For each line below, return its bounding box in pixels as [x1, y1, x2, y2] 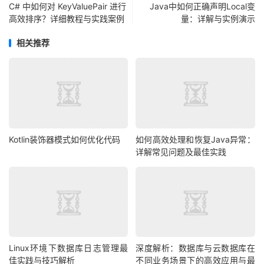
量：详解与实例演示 [181, 14, 255, 24]
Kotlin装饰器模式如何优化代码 [9, 134, 120, 144]
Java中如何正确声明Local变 [150, 1, 255, 12]
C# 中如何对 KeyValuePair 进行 [9, 1, 126, 12]
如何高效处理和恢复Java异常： [136, 134, 255, 144]
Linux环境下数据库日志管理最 [9, 243, 128, 253]
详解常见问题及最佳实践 [136, 146, 227, 157]
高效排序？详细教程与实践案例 [9, 14, 124, 24]
